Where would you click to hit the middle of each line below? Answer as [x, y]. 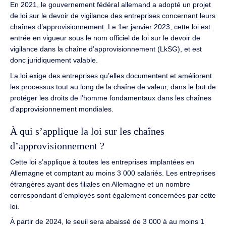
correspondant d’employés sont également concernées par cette [113, 195]
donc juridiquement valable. [54, 60]
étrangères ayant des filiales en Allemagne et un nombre [100, 184]
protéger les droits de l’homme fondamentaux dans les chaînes [111, 98]
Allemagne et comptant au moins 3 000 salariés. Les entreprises [113, 173]
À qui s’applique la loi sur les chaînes [87, 132]
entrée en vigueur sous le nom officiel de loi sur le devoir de [105, 38]
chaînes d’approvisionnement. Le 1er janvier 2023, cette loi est [110, 27]
